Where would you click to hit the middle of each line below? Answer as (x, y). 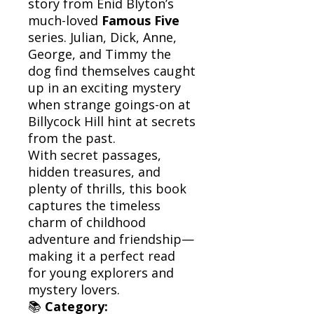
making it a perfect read (102, 255)
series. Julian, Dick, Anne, (102, 37)
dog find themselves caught (112, 70)
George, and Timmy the (100, 54)
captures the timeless (94, 205)
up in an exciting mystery (104, 87)
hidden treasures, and (94, 171)
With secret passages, (95, 155)
